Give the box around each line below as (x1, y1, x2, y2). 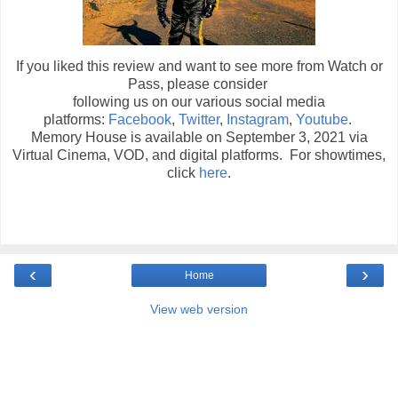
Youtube (295, 112, 348, 128)
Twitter (178, 112, 219, 128)
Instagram (226, 112, 289, 128)
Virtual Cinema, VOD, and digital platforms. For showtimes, (12, 147, 386, 163)
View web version (150, 301, 248, 316)
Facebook (107, 112, 171, 128)
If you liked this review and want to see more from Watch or (15, 59, 383, 75)
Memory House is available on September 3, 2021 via (30, 130, 368, 146)
